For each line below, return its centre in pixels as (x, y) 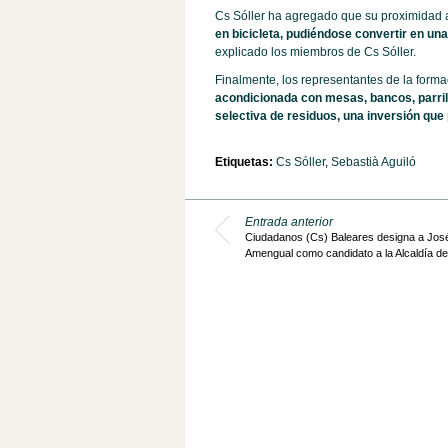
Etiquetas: (245, 162)
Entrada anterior (288, 222)
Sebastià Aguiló (373, 162)
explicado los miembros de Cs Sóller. (315, 52)
